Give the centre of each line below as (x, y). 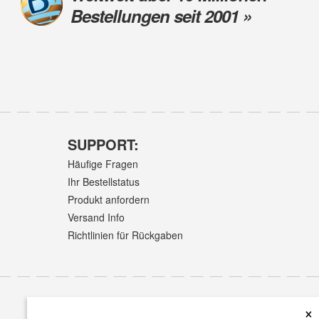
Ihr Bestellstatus (103, 181)
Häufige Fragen (103, 163)
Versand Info (96, 218)
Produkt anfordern (108, 199)
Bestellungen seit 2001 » (161, 15)
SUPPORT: (103, 144)
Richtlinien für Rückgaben (125, 235)
